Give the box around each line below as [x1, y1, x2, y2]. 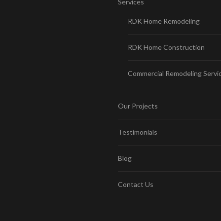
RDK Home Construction [128, 42, 205, 51]
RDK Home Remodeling [128, 16, 200, 25]
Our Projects [118, 101, 158, 110]
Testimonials [118, 127, 157, 136]
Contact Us [118, 180, 153, 188]
